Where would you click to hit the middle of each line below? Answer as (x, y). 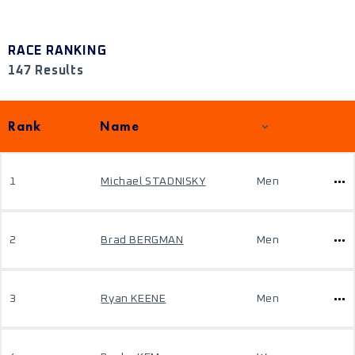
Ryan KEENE (134, 299)
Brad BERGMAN (142, 240)
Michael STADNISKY (153, 181)
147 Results (46, 71)
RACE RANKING (57, 51)
